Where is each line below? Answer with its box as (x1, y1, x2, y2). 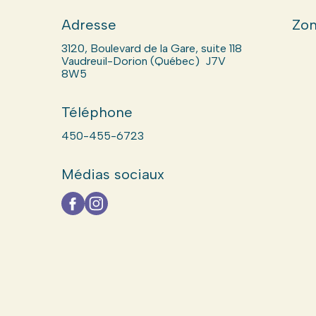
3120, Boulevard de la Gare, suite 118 (61, 42, 242, 55)
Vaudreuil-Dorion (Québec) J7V (61, 54, 226, 68)
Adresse (61, 16, 116, 33)
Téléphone (61, 104, 133, 121)
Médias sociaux (61, 166, 164, 183)
